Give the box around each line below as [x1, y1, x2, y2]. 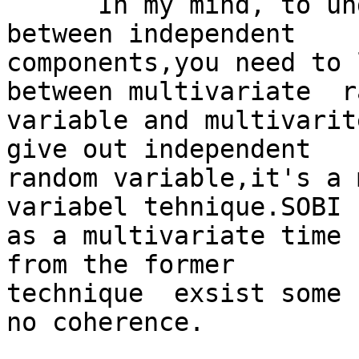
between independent [6, 19, 296, 49]
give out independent [6, 135, 311, 164]
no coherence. [6, 308, 204, 337]
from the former [6, 250, 235, 280]
